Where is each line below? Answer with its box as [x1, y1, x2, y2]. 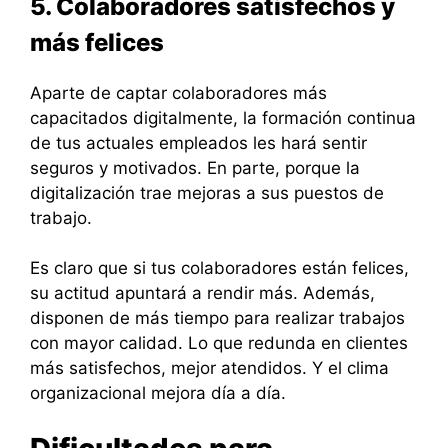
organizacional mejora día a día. [30, 383, 286, 404]
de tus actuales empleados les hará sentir [30, 132, 367, 153]
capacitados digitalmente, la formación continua [30, 107, 416, 128]
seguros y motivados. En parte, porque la [30, 157, 360, 178]
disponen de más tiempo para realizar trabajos [30, 308, 405, 329]
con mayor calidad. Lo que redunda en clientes [30, 333, 408, 354]
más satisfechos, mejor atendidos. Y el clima [30, 358, 389, 379]
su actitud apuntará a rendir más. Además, [30, 283, 375, 304]
